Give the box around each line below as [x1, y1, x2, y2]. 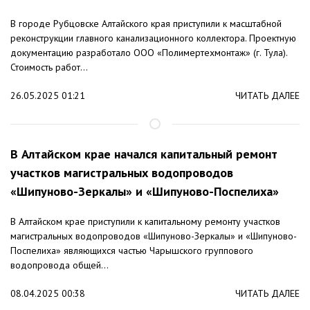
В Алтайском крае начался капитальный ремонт [10, 146, 277, 163]
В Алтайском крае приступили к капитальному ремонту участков [10, 215, 280, 228]
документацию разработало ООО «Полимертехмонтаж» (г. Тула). [10, 46, 287, 60]
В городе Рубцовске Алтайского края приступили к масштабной [10, 17, 282, 30]
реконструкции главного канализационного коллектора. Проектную [10, 32, 296, 45]
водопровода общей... [10, 259, 109, 272]
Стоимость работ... [10, 61, 88, 74]
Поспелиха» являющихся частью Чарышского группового [10, 244, 253, 257]
